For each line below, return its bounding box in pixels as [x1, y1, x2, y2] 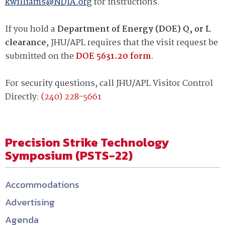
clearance [5, 36, 46, 50]
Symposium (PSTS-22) [5, 146, 133, 164]
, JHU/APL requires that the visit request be [46, 36, 218, 50]
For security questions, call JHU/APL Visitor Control [5, 76, 213, 90]
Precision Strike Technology [5, 133, 169, 151]
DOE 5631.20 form [76, 49, 151, 63]
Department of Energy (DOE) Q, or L [57, 22, 210, 36]
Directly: [5, 90, 41, 104]
